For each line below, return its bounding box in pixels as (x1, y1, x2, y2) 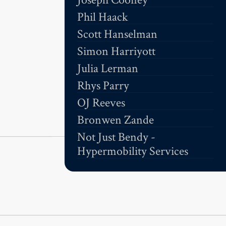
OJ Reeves (77, 94, 125, 110)
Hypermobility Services (77, 143, 188, 159)
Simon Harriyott (77, 43, 155, 59)
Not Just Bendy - (77, 129, 155, 145)
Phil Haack (77, 9, 128, 25)
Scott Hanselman (77, 26, 157, 42)
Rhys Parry (77, 77, 129, 93)
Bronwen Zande (77, 111, 154, 128)
